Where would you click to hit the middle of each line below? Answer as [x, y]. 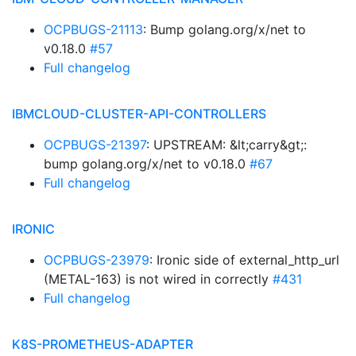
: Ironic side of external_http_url [244, 260]
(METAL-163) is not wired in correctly [158, 279]
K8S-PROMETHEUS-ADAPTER [103, 344]
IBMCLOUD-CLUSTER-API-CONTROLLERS [139, 114]
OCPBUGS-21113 [93, 29]
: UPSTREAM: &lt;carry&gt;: [226, 145]
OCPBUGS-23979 [97, 260]
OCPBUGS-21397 [95, 145]
